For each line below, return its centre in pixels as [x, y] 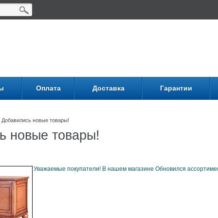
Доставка [108, 88]
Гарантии [176, 88]
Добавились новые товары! [36, 120]
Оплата [48, 88]
